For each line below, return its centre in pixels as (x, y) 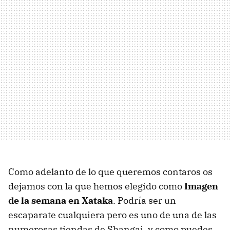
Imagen (201, 186)
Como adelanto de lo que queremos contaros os (110, 171)
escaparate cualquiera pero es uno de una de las (112, 215)
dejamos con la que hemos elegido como (96, 186)
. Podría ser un (145, 200)
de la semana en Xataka (61, 200)
